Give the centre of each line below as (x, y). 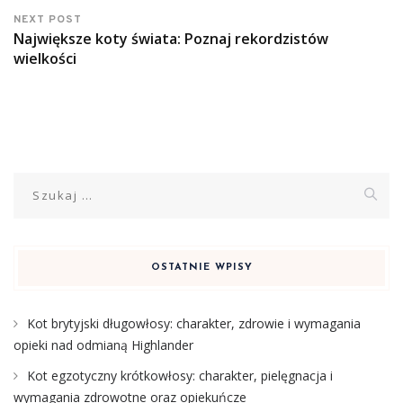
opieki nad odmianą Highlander (103, 345)
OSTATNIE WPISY (201, 267)
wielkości (45, 58)
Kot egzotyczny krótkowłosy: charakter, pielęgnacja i (180, 375)
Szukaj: (36, 182)
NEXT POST (48, 19)
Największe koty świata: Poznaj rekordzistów (171, 38)
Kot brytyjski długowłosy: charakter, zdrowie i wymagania (194, 323)
